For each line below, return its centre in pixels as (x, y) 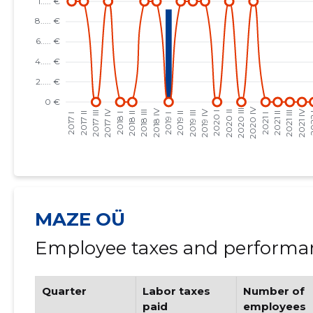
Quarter (64, 291)
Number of (274, 291)
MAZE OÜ (80, 219)
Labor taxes (177, 291)
